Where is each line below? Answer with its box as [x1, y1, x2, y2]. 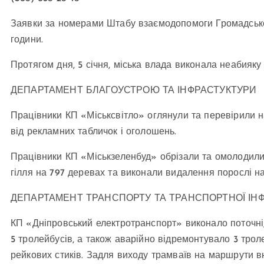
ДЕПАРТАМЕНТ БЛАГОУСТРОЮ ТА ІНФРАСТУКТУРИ [11, 86, 257, 96]
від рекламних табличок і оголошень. [11, 127, 177, 137]
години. [11, 35, 44, 45]
